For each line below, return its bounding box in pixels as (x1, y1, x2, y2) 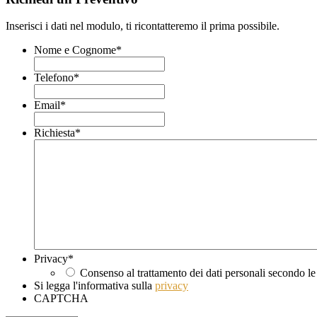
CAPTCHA (34, 292, 88, 305)
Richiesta (34, 127, 75, 139)
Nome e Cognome (34, 44, 116, 57)
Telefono (34, 71, 74, 84)
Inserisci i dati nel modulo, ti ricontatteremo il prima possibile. (6, 20, 279, 33)
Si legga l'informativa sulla (34, 279, 155, 292)
